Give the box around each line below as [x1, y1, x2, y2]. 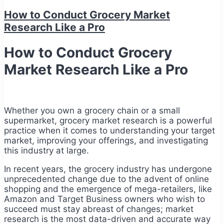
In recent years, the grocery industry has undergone [4, 164, 212, 174]
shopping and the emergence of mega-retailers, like [4, 184, 212, 194]
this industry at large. [4, 145, 91, 156]
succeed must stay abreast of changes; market [4, 204, 193, 214]
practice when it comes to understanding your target [4, 125, 215, 136]
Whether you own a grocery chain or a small [4, 105, 180, 116]
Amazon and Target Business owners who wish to [4, 194, 205, 204]
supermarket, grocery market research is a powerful [4, 115, 212, 126]
